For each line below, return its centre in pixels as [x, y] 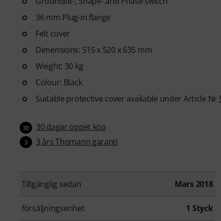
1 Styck [200, 208]
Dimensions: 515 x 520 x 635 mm [94, 50]
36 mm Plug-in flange [73, 17]
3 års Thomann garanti [77, 141]
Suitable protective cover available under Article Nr [127, 99]
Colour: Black [59, 82]
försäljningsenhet [53, 208]
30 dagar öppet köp [71, 127]
